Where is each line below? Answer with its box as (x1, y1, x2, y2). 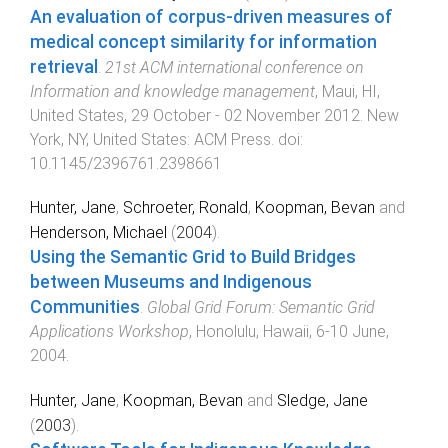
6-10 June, (316, 322, 389, 342)
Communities (30, 297, 140, 318)
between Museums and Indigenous (30, 272, 312, 293)
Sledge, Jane (277, 391, 368, 411)
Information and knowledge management (30, 81, 315, 101)
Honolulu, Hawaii (196, 322, 309, 342)
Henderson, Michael (30, 223, 167, 243)
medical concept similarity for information (30, 31, 377, 52)
